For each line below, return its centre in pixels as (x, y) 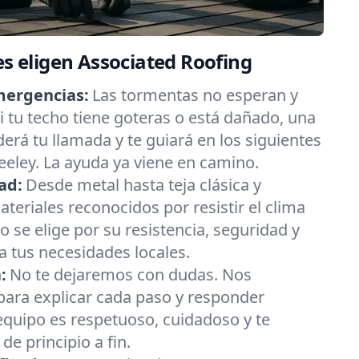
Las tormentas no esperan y (195, 95)
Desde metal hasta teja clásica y (143, 185)
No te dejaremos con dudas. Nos (131, 274)
